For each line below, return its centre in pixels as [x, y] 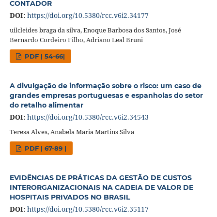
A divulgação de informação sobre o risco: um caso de [105, 85]
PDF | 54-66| [44, 56]
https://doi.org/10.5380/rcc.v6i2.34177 [88, 15]
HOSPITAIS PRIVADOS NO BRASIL [70, 197]
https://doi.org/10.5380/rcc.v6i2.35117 [88, 209]
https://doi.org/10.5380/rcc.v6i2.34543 [88, 117]
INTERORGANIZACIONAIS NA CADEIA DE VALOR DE [101, 187]
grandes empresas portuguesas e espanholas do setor [106, 95]
